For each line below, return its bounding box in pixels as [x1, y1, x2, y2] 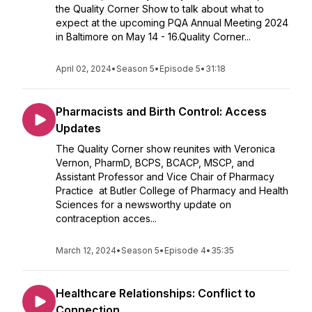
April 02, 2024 [56, 63, 111, 74]
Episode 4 [164, 245, 206, 256]
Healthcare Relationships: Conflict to [56, 286, 256, 300]
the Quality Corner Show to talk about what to [56, 3, 264, 15]
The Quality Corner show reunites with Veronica [56, 143, 275, 155]
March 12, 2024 [56, 245, 116, 256]
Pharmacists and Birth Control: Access [56, 104, 267, 118]
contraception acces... [56, 212, 157, 224]
